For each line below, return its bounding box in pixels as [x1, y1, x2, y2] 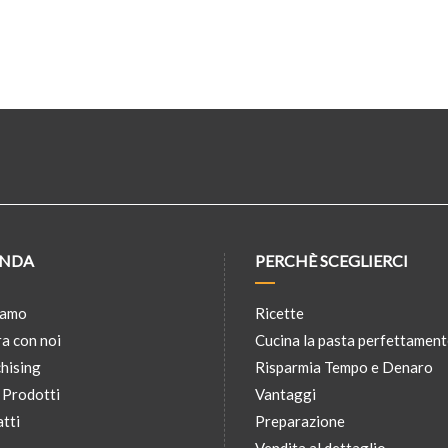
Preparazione [255, 412, 345, 431]
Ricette [255, 304, 304, 323]
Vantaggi [255, 385, 316, 404]
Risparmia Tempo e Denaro [255, 358, 433, 377]
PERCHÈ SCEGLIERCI [255, 251, 408, 271]
